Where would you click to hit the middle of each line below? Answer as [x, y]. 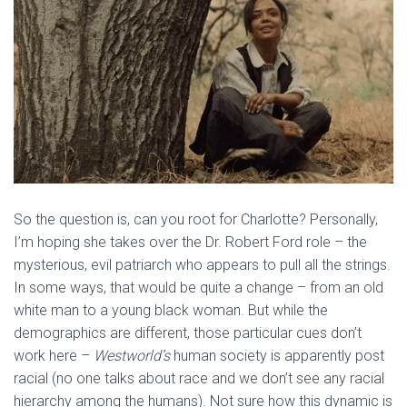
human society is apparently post [277, 356]
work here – [54, 356]
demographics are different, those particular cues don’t [188, 333]
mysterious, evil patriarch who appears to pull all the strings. [202, 265]
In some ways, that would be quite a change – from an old [199, 288]
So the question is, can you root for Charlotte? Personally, [196, 220]
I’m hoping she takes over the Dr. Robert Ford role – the [190, 243]
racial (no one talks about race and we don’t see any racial [199, 379]
